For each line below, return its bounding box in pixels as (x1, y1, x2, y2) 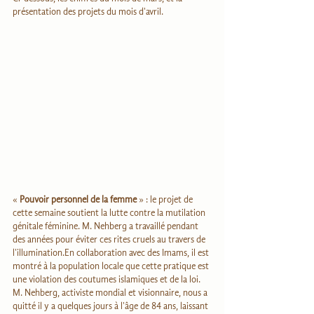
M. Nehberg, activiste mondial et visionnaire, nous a (13, 287, 210, 299)
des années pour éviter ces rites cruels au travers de (13, 234, 207, 245)
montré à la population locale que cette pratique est (13, 261, 211, 272)
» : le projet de (137, 194, 195, 205)
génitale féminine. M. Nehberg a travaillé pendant (13, 221, 200, 232)
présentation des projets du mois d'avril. (13, 6, 163, 17)
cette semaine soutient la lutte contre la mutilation (13, 207, 207, 219)
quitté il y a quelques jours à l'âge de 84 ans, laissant (13, 301, 210, 312)
